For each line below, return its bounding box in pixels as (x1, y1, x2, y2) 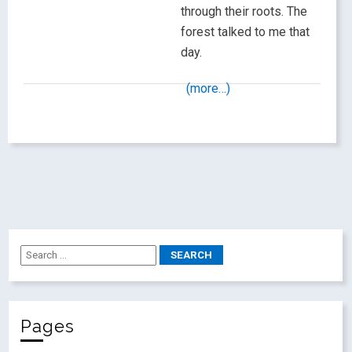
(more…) (186, 80, 230, 96)
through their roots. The (181, 3, 307, 19)
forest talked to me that (181, 24, 310, 39)
